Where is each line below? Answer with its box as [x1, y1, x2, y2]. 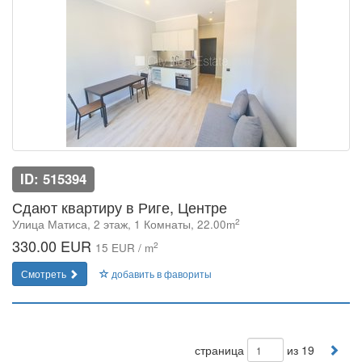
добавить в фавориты [109, 267, 212, 280]
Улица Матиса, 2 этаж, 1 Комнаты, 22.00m [12, 217, 235, 232]
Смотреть [21, 267, 69, 280]
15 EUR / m [95, 240, 154, 255]
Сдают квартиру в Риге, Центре [12, 196, 227, 217]
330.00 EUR [12, 235, 95, 256]
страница [195, 342, 244, 358]
